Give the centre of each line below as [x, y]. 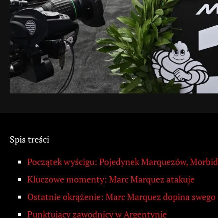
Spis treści [29, 139]
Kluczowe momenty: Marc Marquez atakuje [111, 179]
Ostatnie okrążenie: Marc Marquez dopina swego [121, 197]
